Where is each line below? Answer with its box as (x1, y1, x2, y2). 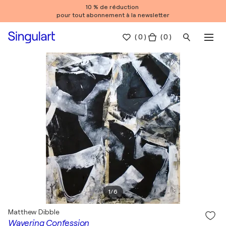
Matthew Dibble (8, 208, 60, 216)
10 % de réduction (86, 4, 140, 11)
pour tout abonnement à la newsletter (56, 12, 169, 19)
